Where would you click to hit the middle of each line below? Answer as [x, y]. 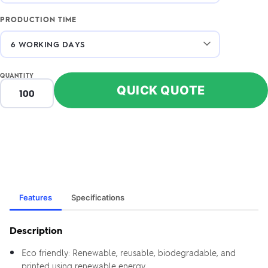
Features [36, 197]
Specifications [98, 197]
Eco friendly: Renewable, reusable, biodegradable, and [129, 252]
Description [36, 230]
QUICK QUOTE [161, 90]
